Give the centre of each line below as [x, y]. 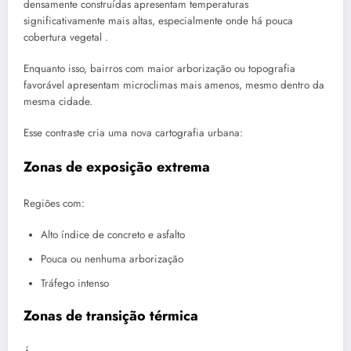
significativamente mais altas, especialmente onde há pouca [158, 21]
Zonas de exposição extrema [117, 166]
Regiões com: [54, 204]
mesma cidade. [58, 102]
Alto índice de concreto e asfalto [113, 235]
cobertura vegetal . [66, 38]
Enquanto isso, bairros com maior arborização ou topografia [159, 69]
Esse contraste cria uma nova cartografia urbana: [133, 133]
